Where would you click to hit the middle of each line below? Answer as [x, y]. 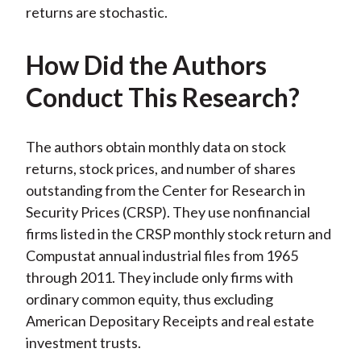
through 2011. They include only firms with [159, 278]
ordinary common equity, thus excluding [149, 299]
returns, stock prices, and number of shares [160, 169]
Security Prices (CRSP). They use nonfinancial [168, 212]
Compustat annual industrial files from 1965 [162, 256]
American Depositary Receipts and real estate [170, 321]
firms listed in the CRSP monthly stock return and [178, 234]
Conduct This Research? [162, 98]
